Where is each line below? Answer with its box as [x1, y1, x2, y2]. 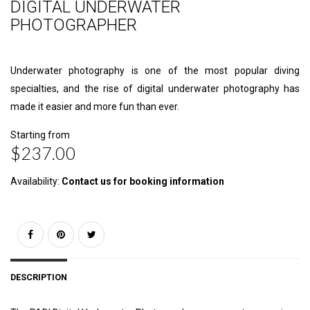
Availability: [10, 176, 62, 188]
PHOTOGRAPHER [10, 15, 137, 35]
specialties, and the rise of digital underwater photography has [10, 83, 300, 95]
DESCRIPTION [10, 272, 67, 283]
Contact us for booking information [62, 176, 224, 188]
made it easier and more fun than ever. [10, 101, 179, 113]
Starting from [10, 129, 70, 141]
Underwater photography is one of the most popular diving [10, 65, 300, 77]
